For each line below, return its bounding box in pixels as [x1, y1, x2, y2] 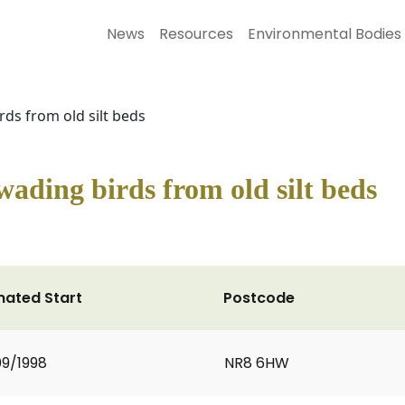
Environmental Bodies [248, 24, 401, 44]
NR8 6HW [224, 353, 289, 373]
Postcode [223, 287, 295, 308]
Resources [159, 24, 233, 44]
